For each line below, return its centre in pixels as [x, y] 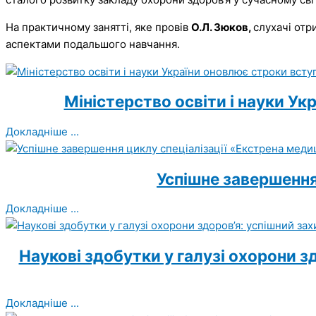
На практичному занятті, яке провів [98, 27]
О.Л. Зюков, [222, 27]
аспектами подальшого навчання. [96, 44]
